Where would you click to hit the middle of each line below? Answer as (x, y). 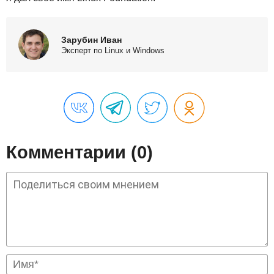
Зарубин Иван (91, 39)
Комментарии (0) (80, 152)
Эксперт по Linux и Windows (113, 50)
